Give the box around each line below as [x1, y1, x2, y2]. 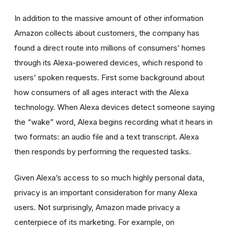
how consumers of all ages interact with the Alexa [14, 87, 189, 97]
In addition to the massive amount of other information [14, 13, 203, 23]
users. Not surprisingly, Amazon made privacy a [14, 202, 180, 212]
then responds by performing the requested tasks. [14, 146, 191, 156]
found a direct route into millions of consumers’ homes [14, 42, 205, 53]
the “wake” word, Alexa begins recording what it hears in [14, 117, 213, 127]
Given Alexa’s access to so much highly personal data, [14, 172, 204, 182]
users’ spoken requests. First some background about [14, 72, 204, 82]
